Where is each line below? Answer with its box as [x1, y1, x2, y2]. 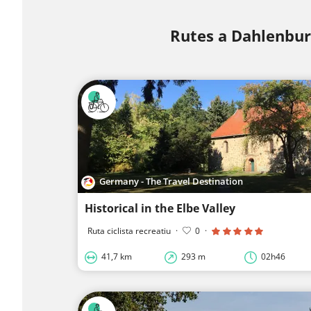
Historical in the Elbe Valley [85, 201, 235, 216]
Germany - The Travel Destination [99, 175, 244, 188]
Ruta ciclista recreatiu [87, 225, 171, 237]
